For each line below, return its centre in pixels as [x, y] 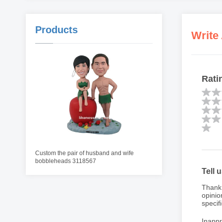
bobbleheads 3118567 [65, 161]
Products [56, 30]
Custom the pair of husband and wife [84, 153]
